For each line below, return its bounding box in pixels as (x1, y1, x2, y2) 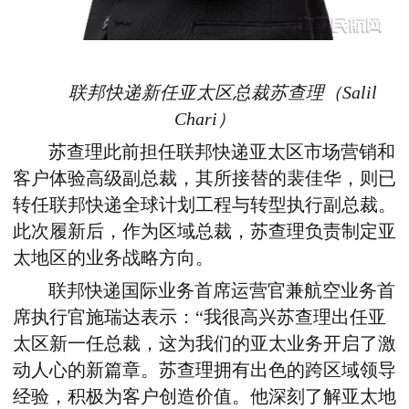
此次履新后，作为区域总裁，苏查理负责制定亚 (13, 221, 396, 241)
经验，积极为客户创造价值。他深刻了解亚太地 (13, 386, 396, 406)
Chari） (173, 109, 236, 129)
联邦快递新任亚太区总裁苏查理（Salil (68, 82, 377, 102)
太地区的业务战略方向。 (13, 247, 214, 267)
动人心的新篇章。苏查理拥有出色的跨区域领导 (13, 360, 396, 380)
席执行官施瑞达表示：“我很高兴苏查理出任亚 (13, 307, 386, 327)
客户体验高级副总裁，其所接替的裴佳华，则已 (13, 168, 396, 188)
